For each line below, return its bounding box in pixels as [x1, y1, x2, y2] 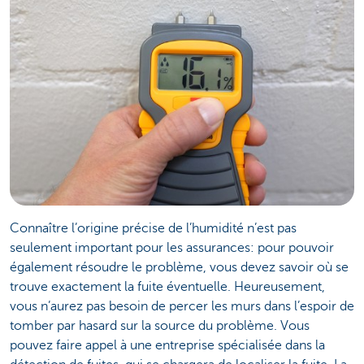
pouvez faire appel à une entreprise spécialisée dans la [10, 337, 325, 353]
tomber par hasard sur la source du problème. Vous [10, 318, 310, 333]
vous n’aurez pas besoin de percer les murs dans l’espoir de [10, 298, 354, 314]
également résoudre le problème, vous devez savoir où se [10, 259, 349, 275]
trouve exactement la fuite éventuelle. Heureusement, [10, 279, 325, 294]
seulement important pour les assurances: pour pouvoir [10, 240, 334, 255]
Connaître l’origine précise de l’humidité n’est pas [10, 220, 297, 236]
